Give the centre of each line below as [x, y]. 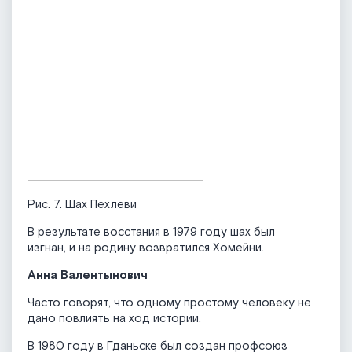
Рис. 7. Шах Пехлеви [82, 205]
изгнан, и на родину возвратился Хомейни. [146, 248]
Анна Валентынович [88, 276]
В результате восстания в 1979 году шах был [151, 233]
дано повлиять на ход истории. [114, 319]
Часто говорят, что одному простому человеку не [169, 303]
